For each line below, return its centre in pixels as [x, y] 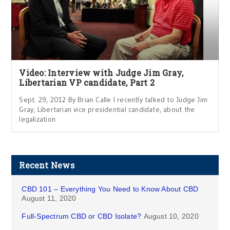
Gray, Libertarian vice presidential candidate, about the [107, 109]
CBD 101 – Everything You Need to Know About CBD [110, 189]
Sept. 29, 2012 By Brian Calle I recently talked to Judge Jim [113, 99]
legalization [37, 119]
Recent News [47, 165]
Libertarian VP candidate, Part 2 [87, 82]
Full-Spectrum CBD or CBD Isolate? [82, 216]
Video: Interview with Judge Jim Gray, [101, 72]
